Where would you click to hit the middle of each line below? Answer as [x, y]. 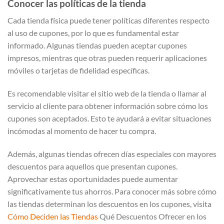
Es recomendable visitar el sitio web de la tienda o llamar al [107, 93]
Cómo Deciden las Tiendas [53, 216]
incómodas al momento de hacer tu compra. [82, 130]
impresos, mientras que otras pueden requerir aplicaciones [107, 58]
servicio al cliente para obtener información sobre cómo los [108, 105]
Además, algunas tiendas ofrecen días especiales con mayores [112, 153]
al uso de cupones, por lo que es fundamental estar [93, 33]
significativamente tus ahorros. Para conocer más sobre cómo [112, 191]
